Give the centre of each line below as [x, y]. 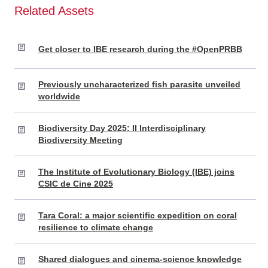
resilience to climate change [96, 228]
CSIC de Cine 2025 [76, 184]
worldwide [59, 97]
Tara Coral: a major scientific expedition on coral [138, 216]
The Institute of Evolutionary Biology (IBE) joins [136, 172]
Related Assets [54, 11]
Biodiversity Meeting [80, 140]
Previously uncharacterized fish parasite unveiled [139, 85]
